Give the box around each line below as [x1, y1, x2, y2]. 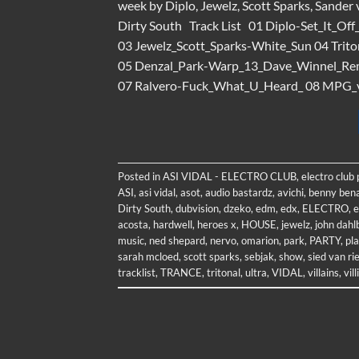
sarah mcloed [118, 249, 179, 263]
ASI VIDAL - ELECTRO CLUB [163, 169, 296, 183]
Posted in [118, 169, 163, 183]
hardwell [153, 217, 192, 231]
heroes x [197, 217, 236, 231]
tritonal [207, 265, 240, 279]
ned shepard [149, 233, 205, 247]
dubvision [175, 201, 219, 215]
